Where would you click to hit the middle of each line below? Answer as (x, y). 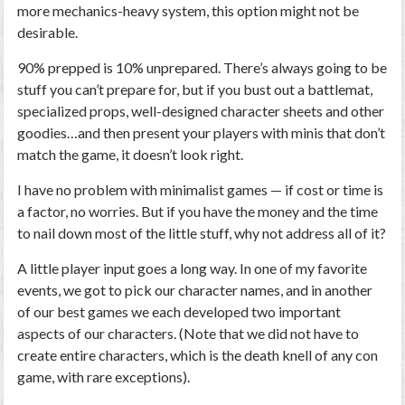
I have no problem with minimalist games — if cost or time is (201, 189)
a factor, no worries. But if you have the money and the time (198, 211)
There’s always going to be (304, 67)
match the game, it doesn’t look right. (131, 154)
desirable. (48, 32)
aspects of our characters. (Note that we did (154, 333)
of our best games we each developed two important (179, 311)
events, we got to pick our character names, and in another (195, 290)
